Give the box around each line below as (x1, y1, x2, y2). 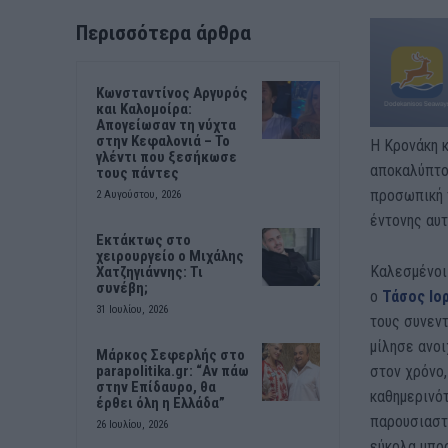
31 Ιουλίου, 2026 (96, 302, 168, 316)
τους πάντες (96, 163, 179, 182)
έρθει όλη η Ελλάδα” (96, 393, 225, 412)
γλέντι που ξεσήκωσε (96, 147, 237, 166)
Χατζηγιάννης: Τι (96, 262, 203, 281)
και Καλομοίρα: (96, 99, 192, 118)
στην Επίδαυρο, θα (96, 377, 216, 396)
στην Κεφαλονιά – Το (96, 131, 230, 150)
